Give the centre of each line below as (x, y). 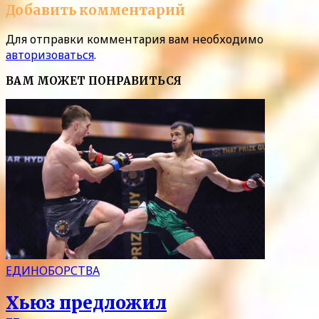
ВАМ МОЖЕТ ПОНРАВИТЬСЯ (94, 81)
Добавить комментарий (95, 10)
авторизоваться (50, 55)
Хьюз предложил (86, 303)
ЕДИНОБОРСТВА (53, 270)
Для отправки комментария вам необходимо (135, 40)
